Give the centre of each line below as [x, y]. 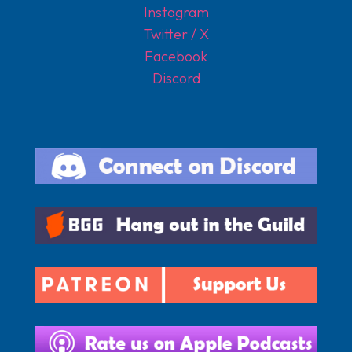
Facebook [176, 56]
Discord [176, 78]
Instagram [176, 12]
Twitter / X [176, 34]
